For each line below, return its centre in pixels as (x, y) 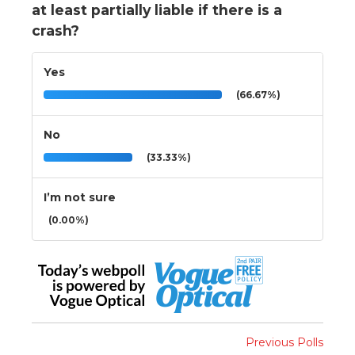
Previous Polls (284, 342)
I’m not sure (80, 197)
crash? (55, 30)
